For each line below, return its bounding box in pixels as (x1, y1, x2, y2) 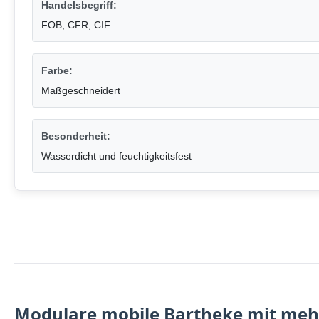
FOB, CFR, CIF (41, 19, 110, 31)
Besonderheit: (41, 130, 110, 142)
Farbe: (41, 65, 73, 77)
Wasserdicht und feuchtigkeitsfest (41, 150, 192, 162)
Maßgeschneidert (41, 85, 120, 97)
